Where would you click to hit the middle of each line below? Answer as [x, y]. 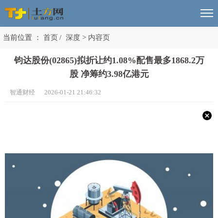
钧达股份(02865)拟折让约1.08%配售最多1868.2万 [109, 60]
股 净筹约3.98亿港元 [109, 74]
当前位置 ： [23, 37]
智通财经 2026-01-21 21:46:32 [55, 92]
